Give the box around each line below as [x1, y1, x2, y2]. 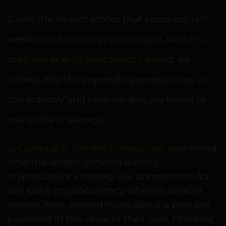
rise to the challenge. [8, 114, 105, 126]
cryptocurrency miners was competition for [8, 171, 209, 183]
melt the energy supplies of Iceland [8, 53, 173, 66]
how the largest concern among [8, 156, 159, 168]
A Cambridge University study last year [8, 142, 187, 154]
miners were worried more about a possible [8, 199, 211, 211]
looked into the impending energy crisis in [8, 74, 206, 86]
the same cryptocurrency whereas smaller [8, 185, 203, 197]
